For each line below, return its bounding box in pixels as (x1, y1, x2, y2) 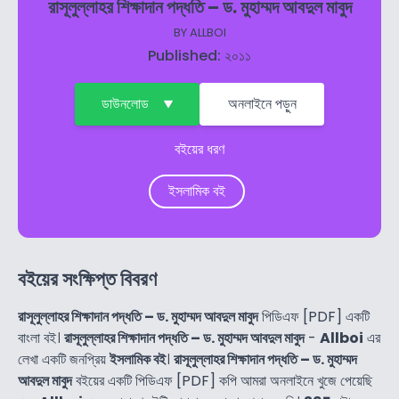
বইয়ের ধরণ (175, 138, 224, 159)
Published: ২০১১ (148, 45, 251, 66)
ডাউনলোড (101, 93, 149, 114)
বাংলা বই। (18, 327, 64, 348)
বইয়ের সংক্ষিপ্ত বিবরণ (18, 265, 157, 293)
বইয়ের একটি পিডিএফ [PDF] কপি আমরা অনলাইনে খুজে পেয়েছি (72, 370, 372, 391)
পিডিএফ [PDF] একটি (258, 305, 370, 327)
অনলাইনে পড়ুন (227, 93, 297, 114)
